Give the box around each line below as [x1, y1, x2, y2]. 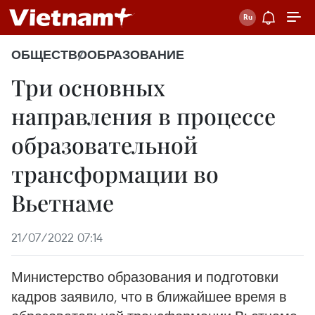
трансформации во [11, 158, 219, 188]
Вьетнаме [11, 187, 114, 217]
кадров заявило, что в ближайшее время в [11, 288, 287, 305]
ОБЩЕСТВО [11, 47, 87, 63]
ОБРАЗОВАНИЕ [87, 47, 184, 63]
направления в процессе [11, 101, 276, 131]
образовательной [11, 129, 198, 160]
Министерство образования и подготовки [11, 268, 278, 285]
